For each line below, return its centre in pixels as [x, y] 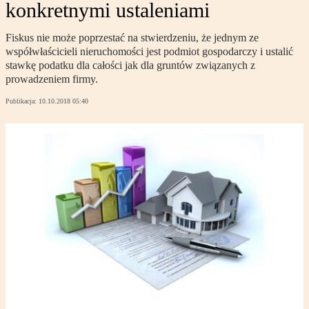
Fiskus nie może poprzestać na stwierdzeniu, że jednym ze [132, 38]
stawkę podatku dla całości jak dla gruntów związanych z [130, 66]
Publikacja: [22, 101]
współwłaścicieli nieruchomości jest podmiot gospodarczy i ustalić [149, 52]
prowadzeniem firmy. [52, 79]
